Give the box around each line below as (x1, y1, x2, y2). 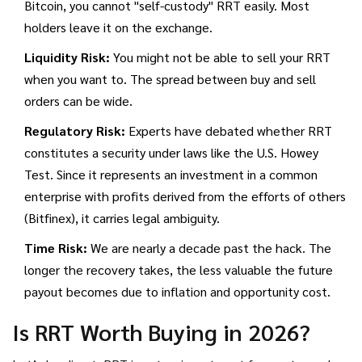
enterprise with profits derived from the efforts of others (24, 187, 346, 205)
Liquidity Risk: (24, 48, 110, 66)
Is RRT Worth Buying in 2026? (12, 317, 310, 347)
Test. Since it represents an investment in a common (24, 166, 318, 183)
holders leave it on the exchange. (24, 19, 213, 36)
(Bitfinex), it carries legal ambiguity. (24, 209, 220, 227)
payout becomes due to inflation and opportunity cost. (24, 283, 330, 301)
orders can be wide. (24, 92, 133, 110)
